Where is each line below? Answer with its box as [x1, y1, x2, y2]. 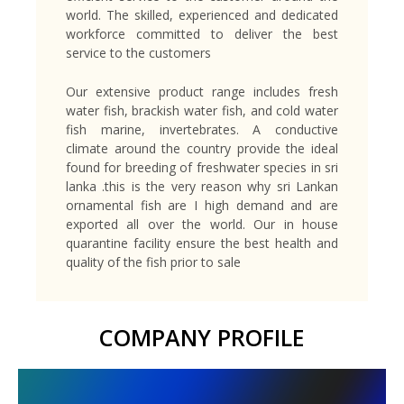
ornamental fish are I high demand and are [66, 197, 338, 215]
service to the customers [66, 44, 212, 62]
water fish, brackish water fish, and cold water [66, 102, 338, 120]
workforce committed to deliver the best [66, 25, 338, 43]
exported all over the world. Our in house [66, 216, 338, 234]
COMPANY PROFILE [99, 321, 305, 353]
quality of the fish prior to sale [66, 253, 242, 271]
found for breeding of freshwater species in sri [66, 159, 338, 177]
